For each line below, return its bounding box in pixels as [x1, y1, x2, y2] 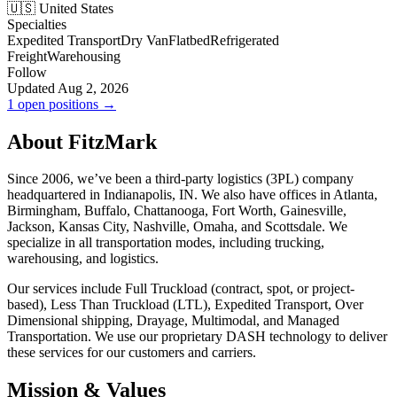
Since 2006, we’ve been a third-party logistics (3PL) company [7, 171, 354, 187]
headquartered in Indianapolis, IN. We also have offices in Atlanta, [7, 187, 378, 203]
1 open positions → [7, 96, 116, 112]
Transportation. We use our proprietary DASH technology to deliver [7, 329, 387, 345]
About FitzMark [7, 129, 157, 153]
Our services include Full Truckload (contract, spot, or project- [7, 281, 354, 297]
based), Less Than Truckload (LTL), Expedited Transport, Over [7, 297, 363, 313]
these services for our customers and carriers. [7, 345, 256, 361]
